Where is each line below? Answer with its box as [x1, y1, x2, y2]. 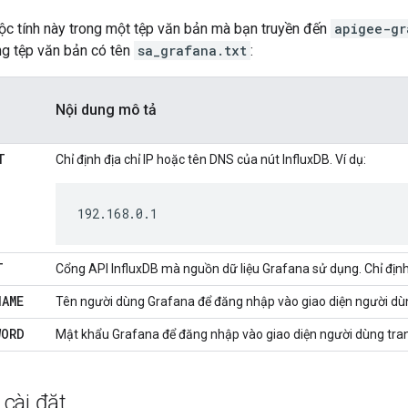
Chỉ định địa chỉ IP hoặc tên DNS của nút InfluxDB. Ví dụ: [56, 152, 366, 168]
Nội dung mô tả [56, 101, 157, 119]
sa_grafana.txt [138, 42, 247, 60]
